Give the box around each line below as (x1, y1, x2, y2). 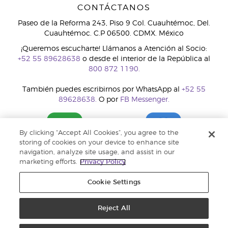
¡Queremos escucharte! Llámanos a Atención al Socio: (21, 45, 207, 52)
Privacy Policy (80, 159, 126, 165)
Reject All (97, 205, 131, 212)
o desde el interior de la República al (80, 55, 210, 63)
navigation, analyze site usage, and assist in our (19, 149, 175, 156)
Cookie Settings (88, 179, 140, 186)
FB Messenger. (120, 96, 169, 103)
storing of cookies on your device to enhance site (19, 139, 180, 146)
